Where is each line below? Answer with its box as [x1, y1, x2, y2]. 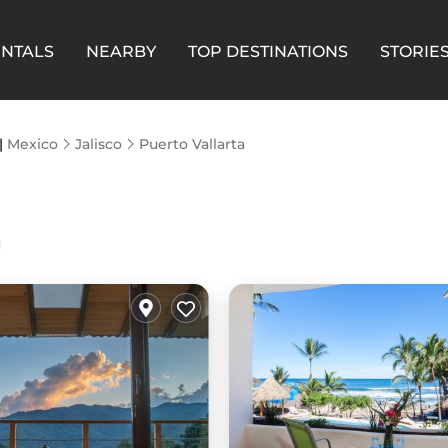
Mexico [7, 135, 58, 153]
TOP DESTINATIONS [188, 41, 348, 61]
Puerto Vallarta [139, 135, 245, 153]
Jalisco [75, 135, 122, 153]
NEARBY [86, 41, 156, 61]
